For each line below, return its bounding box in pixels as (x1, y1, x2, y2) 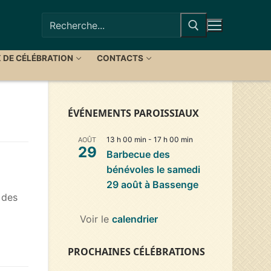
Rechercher (41, 14, 93, 27)
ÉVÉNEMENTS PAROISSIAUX (68, 106, 199, 120)
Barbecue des (106, 148, 170, 160)
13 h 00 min (106, 134, 146, 144)
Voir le (80, 212, 112, 225)
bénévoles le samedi (106, 163, 200, 175)
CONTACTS (97, 53, 143, 63)
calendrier (112, 212, 158, 225)
